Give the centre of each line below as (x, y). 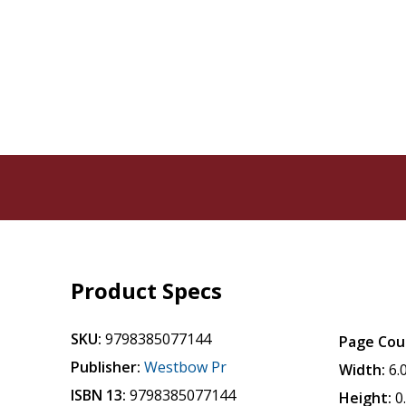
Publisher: (106, 367)
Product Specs (147, 290)
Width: (362, 370)
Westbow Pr (186, 367)
